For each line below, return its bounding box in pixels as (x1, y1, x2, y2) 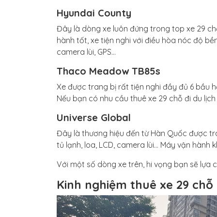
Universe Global (57, 111, 131, 124)
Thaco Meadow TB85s (57, 65, 160, 77)
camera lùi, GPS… (57, 47, 116, 57)
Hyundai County (57, 7, 131, 19)
